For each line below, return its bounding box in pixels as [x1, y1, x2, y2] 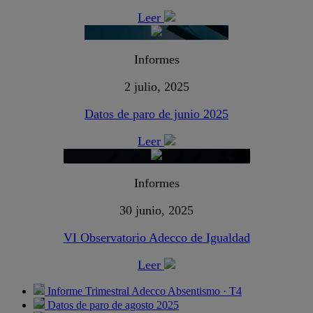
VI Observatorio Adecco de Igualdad [63, 231, 250, 245]
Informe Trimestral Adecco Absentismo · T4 [45, 285, 242, 298]
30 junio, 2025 [119, 203, 194, 218]
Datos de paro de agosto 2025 [45, 299, 179, 312]
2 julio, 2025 [124, 80, 189, 94]
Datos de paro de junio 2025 [85, 107, 228, 122]
